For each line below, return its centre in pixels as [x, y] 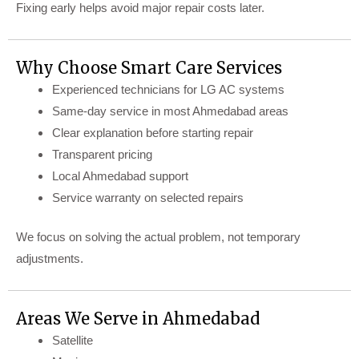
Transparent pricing [102, 154]
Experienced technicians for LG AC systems [168, 89]
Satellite [73, 341]
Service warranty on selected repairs [148, 197]
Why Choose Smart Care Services [149, 67]
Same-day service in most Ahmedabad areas [170, 111]
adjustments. [50, 259]
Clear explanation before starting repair [153, 132]
